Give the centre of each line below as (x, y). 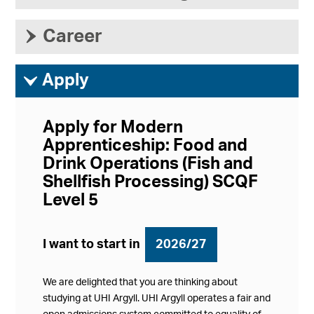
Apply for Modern (113, 128)
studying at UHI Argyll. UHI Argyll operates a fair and (157, 299)
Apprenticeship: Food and (145, 146)
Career (73, 37)
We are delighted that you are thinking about (141, 283)
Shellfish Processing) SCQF (151, 183)
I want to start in (93, 245)
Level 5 (71, 201)
